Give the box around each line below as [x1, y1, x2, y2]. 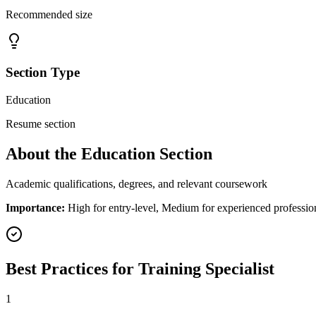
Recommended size [6, 8, 92, 20]
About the [6, 145, 81, 164]
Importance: [6, 201, 65, 214]
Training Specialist [138, 259, 274, 278]
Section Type [6, 65, 80, 80]
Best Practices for [6, 259, 138, 278]
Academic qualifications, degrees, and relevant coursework [6, 177, 267, 190]
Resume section [6, 118, 75, 130]
